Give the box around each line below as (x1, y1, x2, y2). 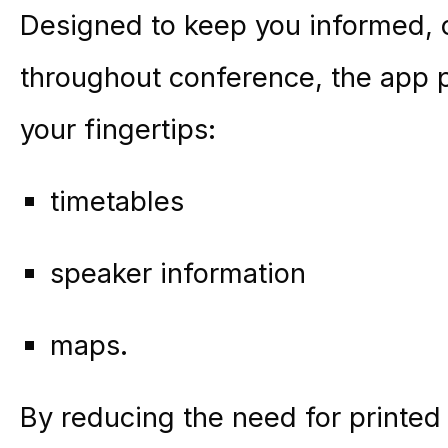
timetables (50, 184, 184, 218)
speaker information (50, 256, 306, 290)
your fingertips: (20, 112, 216, 146)
